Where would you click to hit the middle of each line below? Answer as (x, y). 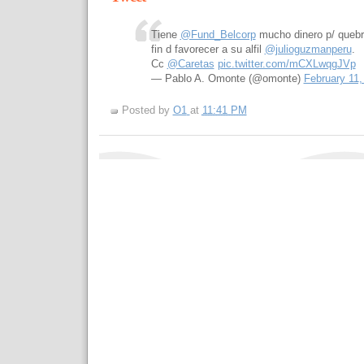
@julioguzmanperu (308, 49)
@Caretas (191, 64)
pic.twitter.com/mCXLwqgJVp (286, 64)
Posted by (147, 110)
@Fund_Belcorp (218, 35)
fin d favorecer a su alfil (208, 49)
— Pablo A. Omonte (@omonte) (227, 78)
